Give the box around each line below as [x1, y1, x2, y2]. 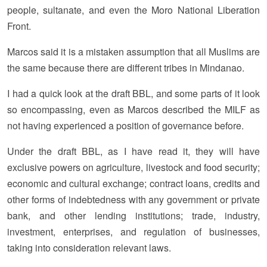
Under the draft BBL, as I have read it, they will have [7, 144, 260, 159]
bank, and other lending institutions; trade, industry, [7, 209, 260, 223]
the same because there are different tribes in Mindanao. [7, 61, 244, 75]
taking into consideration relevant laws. [7, 241, 171, 255]
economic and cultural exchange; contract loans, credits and [7, 176, 260, 191]
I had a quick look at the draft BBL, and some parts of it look [7, 86, 260, 101]
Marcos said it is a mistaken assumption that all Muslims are [7, 45, 260, 59]
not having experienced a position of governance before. [7, 119, 244, 133]
